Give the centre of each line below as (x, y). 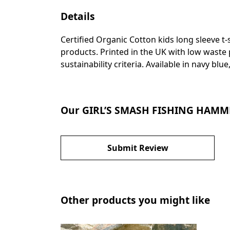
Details (78, 16)
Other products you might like (135, 200)
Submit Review (138, 148)
